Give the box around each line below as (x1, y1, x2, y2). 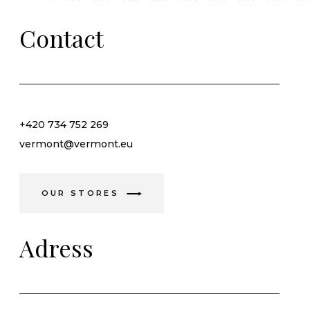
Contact (19, 21, 104, 54)
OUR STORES (41, 188, 119, 198)
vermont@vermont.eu (19, 137, 133, 150)
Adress (19, 231, 93, 264)
